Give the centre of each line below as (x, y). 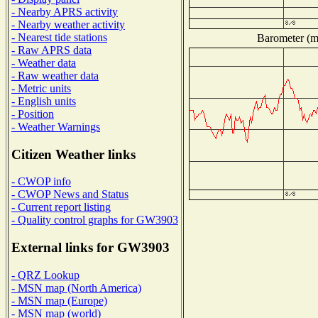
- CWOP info (41, 182)
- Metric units (41, 88)
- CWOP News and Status (70, 194)
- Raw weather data (55, 75)
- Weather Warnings (56, 126)
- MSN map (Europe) (59, 300)
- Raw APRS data (51, 50)
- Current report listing (61, 207)
